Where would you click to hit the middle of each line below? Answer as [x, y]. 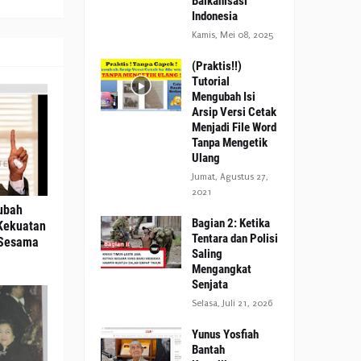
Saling [207, 254]
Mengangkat [222, 269]
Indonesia [215, 16]
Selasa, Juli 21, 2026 [232, 303]
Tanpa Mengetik [230, 143]
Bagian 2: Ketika [231, 223]
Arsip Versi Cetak [234, 112]
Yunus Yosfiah [225, 334]
